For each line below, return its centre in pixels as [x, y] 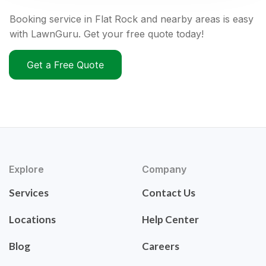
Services [29, 193]
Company [164, 170]
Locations [32, 220]
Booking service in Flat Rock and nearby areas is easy [132, 19]
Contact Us [169, 193]
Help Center [170, 220]
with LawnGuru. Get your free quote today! [107, 34]
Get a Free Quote [65, 65]
